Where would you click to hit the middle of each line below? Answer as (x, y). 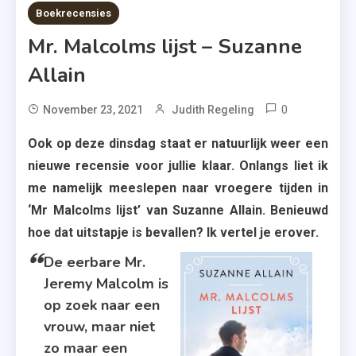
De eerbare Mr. (95, 262)
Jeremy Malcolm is (106, 284)
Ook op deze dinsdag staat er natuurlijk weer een (178, 143)
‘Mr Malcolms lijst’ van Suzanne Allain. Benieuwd (178, 210)
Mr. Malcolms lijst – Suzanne (165, 46)
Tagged (332, 110)
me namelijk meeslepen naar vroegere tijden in (178, 188)
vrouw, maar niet (99, 327)
